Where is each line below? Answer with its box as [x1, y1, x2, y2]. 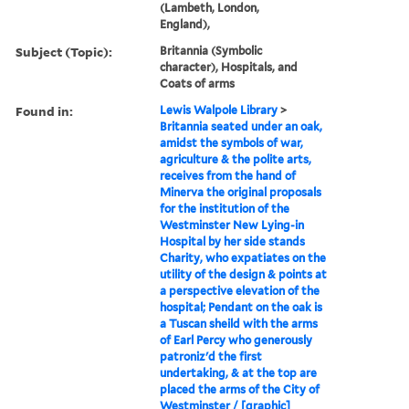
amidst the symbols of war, [160, 135, 304, 150]
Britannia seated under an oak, [160, 119, 323, 133]
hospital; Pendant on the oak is [160, 299, 323, 314]
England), [160, 16, 211, 31]
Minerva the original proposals [160, 184, 322, 199]
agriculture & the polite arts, [160, 152, 312, 166]
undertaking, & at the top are [160, 365, 318, 380]
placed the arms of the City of [160, 382, 320, 396]
